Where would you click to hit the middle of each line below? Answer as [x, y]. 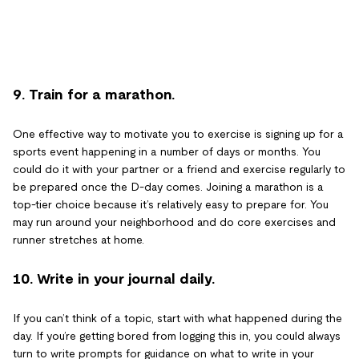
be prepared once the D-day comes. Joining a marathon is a [168, 186]
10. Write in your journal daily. [114, 278]
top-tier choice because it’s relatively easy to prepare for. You [171, 204]
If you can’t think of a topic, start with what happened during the [177, 318]
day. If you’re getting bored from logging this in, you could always [177, 335]
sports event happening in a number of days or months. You [167, 151]
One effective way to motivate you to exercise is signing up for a [178, 133]
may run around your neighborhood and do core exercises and [174, 222]
